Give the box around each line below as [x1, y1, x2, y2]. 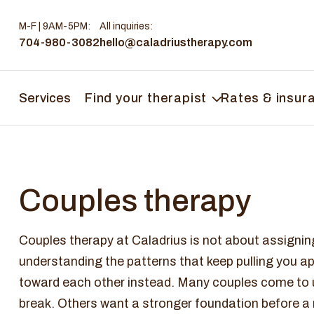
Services [19, 91, 71, 105]
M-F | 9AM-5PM [19, 21, 88, 32]
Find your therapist [85, 91, 207, 105]
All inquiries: [100, 21, 153, 32]
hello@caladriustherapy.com [100, 36, 252, 48]
